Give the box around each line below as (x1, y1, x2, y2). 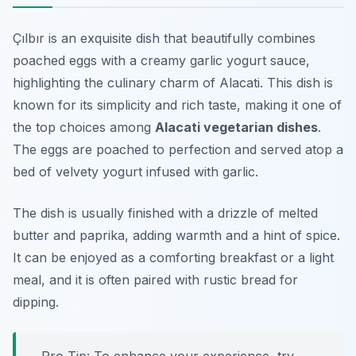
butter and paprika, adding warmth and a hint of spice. (13, 227, 340, 244)
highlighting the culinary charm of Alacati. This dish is (13, 75, 333, 91)
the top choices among (13, 119, 155, 136)
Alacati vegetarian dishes (155, 119, 318, 136)
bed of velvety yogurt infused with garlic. (13, 164, 258, 180)
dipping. (13, 294, 59, 311)
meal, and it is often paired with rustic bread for (13, 272, 298, 288)
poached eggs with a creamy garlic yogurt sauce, (13, 52, 310, 69)
